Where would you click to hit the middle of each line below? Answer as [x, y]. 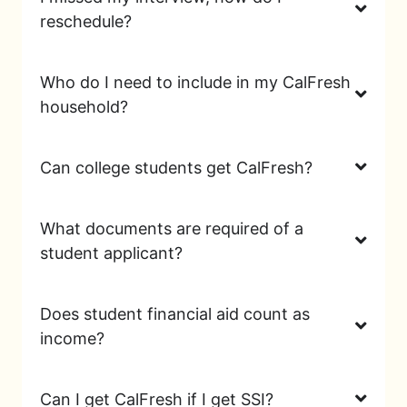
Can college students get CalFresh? [176, 167]
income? [72, 338]
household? [84, 106]
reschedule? [86, 21]
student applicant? [111, 253]
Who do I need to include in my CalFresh [195, 82]
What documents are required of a [172, 228]
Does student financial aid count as [175, 313]
